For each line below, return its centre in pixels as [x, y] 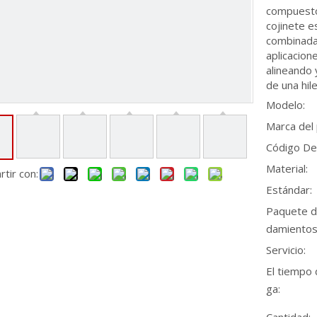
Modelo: [286, 105]
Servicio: [286, 250]
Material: [287, 168]
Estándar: [289, 190]
